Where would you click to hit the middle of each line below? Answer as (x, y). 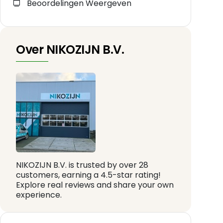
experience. (39, 195)
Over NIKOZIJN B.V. (70, 50)
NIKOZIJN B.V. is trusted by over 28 (82, 165)
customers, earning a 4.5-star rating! (88, 175)
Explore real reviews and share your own (95, 185)
